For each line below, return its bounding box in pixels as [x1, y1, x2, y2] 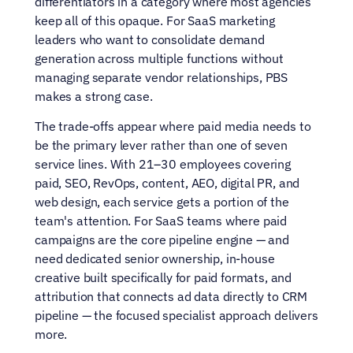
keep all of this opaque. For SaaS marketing [35, 13, 276, 28]
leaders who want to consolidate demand [35, 32, 265, 47]
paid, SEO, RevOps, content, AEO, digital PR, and [35, 175, 300, 191]
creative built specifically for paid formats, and [35, 269, 292, 285]
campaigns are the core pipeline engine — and [35, 232, 289, 247]
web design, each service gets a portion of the [35, 194, 289, 210]
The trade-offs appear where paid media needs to [35, 118, 311, 134]
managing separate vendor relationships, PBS [35, 69, 288, 85]
